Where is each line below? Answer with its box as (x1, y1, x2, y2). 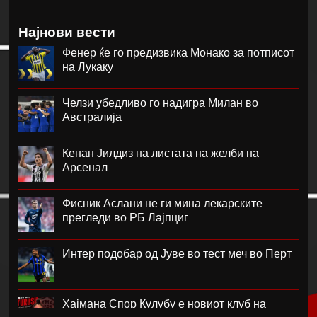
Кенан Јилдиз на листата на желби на (62, 146, 260, 159)
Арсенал (62, 161, 108, 173)
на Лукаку (62, 60, 114, 73)
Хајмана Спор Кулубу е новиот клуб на (62, 297, 267, 310)
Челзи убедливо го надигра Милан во (62, 96, 259, 109)
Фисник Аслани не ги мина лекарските (62, 197, 263, 209)
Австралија (62, 110, 122, 123)
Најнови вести (18, 24, 116, 40)
